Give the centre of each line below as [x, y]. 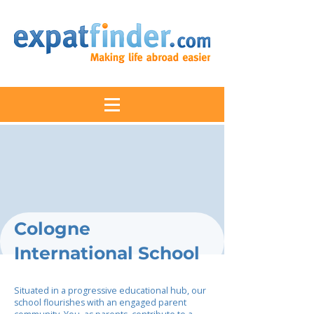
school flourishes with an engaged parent [100, 302]
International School [107, 253]
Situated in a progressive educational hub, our [110, 291]
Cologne [52, 228]
